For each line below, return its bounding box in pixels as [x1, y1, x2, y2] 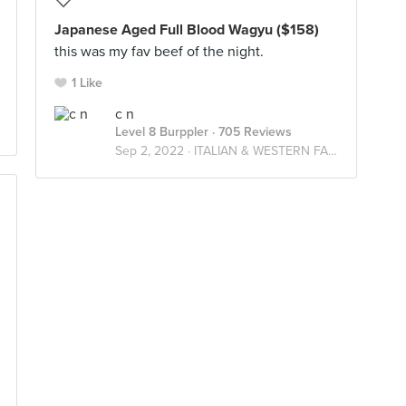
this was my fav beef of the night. [54, 43, 264, 61]
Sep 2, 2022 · [115, 143, 194, 159]
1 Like [72, 75, 102, 91]
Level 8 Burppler [115, 124, 208, 140]
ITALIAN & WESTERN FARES [194, 143, 328, 159]
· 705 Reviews [208, 124, 292, 140]
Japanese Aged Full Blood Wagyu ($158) [54, 21, 319, 39]
